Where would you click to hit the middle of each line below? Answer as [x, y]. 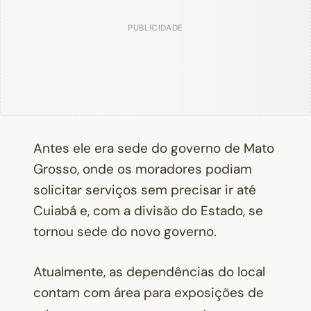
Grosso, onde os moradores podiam [143, 169]
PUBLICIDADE [155, 27]
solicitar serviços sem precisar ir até [145, 190]
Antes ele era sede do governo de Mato [154, 148]
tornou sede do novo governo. [125, 231]
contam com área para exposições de [149, 293]
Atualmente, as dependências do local [149, 272]
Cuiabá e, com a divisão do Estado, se [148, 210]
